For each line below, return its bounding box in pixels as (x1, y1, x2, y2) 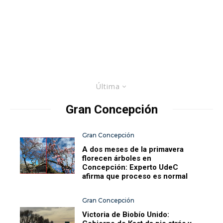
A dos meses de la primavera (82, 144, 184, 154)
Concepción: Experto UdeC (82, 162, 179, 172)
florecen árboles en (82, 153, 152, 163)
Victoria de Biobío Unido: (82, 210, 170, 219)
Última (96, 81, 120, 91)
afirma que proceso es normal (82, 171, 188, 181)
